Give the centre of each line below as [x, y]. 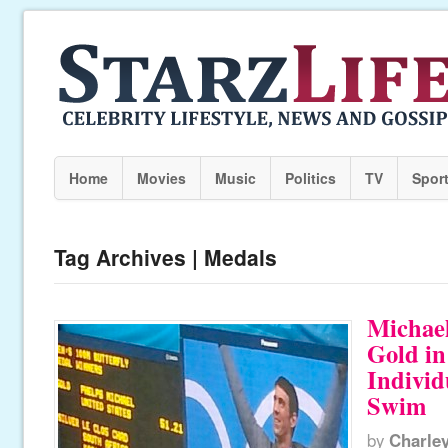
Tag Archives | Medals [165, 257]
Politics [310, 178]
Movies [161, 178]
